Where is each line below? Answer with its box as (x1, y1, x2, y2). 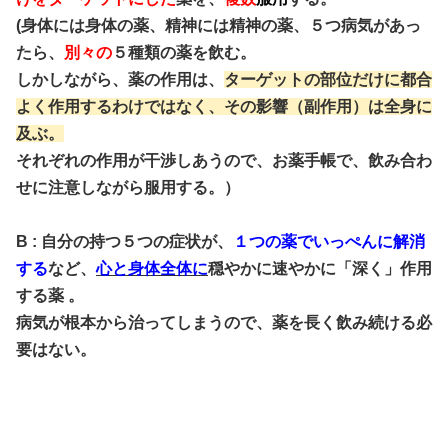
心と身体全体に (96, 260, 208, 277)
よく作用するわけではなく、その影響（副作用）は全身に (16, 98, 432, 115)
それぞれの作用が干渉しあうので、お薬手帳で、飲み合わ (16, 152, 432, 169)
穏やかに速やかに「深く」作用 (208, 260, 432, 277)
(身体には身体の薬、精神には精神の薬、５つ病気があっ (16, 17, 421, 34)
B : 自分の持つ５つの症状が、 (16, 233, 233, 250)
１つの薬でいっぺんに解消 (233, 233, 425, 250)
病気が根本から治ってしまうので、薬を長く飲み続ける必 (16, 314, 432, 331)
